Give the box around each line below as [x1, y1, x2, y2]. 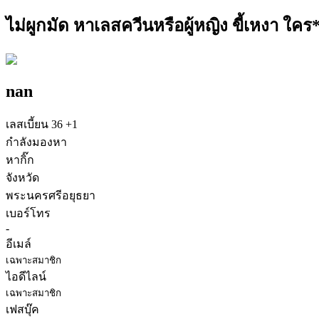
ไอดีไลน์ [6, 271, 46, 283]
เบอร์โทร [6, 207, 51, 220]
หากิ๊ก [6, 154, 34, 167]
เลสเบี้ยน [6, 118, 48, 131]
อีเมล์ [6, 238, 31, 251]
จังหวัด [6, 172, 39, 184]
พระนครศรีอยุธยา [6, 189, 95, 202]
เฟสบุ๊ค [6, 303, 39, 316]
